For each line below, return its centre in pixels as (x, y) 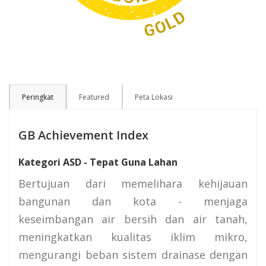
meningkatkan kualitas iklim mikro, (133, 237)
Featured (94, 97)
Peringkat (38, 97)
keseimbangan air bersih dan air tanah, (133, 219)
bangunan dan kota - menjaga (133, 202)
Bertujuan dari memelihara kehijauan (133, 184)
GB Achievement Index (83, 135)
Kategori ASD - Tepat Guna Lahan (98, 162)
